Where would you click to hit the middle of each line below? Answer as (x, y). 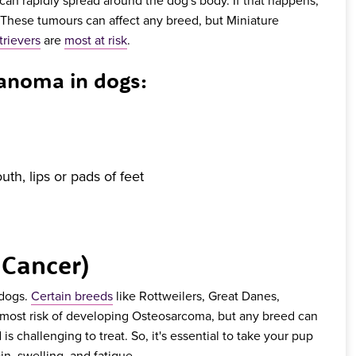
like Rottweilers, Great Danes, (196, 296)
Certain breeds (72, 296)
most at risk (96, 39)
